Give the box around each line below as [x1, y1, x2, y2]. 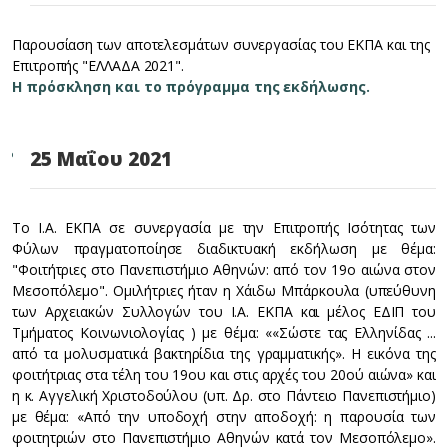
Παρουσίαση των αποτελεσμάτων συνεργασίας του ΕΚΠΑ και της [12, 35, 430, 54]
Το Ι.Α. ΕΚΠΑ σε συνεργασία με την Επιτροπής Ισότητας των [12, 218, 436, 237]
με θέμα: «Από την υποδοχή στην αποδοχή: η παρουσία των [12, 407, 436, 426]
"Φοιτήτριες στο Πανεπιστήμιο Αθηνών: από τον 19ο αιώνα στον [12, 260, 436, 279]
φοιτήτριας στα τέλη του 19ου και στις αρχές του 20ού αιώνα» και [12, 365, 436, 384]
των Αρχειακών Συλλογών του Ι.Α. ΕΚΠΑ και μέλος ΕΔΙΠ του [12, 302, 436, 321]
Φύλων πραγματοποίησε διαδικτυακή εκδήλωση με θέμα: [12, 239, 436, 258]
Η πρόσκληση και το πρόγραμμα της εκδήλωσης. [12, 77, 370, 96]
